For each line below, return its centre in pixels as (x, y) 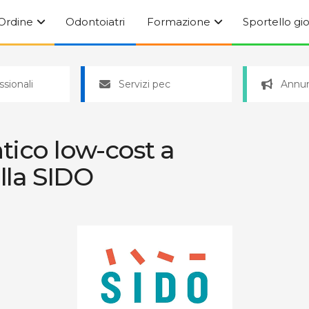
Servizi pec (145, 84)
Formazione (179, 22)
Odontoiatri (95, 22)
